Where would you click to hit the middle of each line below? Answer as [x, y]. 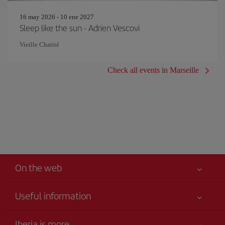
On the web [38, 167]
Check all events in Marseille [153, 70]
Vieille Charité [39, 44]
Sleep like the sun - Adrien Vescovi [80, 28]
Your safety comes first [49, 214]
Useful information [53, 195]
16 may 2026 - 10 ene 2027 [57, 17]
